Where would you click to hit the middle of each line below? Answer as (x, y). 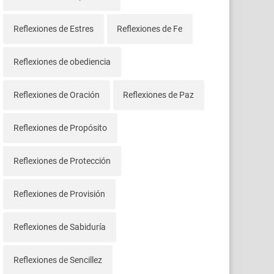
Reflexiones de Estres (53, 28)
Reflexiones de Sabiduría (59, 227)
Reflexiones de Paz (159, 94)
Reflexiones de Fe (150, 28)
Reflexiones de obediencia (62, 61)
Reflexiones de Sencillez (57, 260)
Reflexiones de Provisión (59, 194)
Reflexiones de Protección (62, 161)
